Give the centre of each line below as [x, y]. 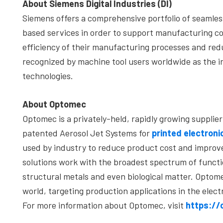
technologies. [48, 76]
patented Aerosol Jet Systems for [87, 133]
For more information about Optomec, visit [103, 205]
